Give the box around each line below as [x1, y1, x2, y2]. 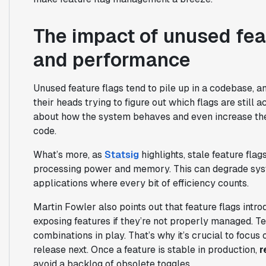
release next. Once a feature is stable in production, [33, 243, 259, 256]
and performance [33, 47, 191, 72]
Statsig [104, 148, 139, 161]
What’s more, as [33, 148, 104, 161]
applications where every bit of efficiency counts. [33, 176, 249, 189]
